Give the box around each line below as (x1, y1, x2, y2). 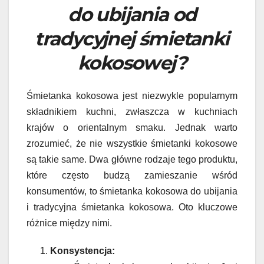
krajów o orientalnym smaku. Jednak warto (27, 123, 237, 133)
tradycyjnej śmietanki (35, 27, 229, 50)
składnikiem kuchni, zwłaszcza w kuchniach (27, 107, 237, 117)
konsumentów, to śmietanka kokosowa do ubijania (27, 186, 237, 196)
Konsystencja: (50, 246, 115, 256)
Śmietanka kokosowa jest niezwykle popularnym (27, 91, 237, 101)
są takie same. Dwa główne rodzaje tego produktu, (27, 154, 237, 164)
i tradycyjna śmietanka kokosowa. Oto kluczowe (27, 202, 237, 212)
